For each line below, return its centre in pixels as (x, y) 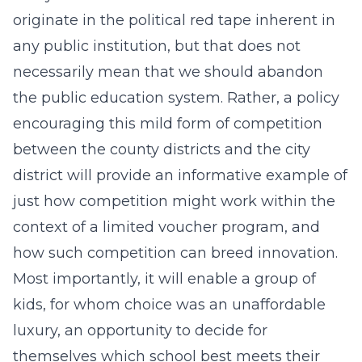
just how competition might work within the (174, 201)
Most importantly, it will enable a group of (164, 279)
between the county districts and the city (162, 149)
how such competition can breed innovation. (175, 253)
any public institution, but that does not (157, 46)
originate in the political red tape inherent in (174, 20)
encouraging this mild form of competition (168, 124)
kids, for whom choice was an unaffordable (169, 305)
